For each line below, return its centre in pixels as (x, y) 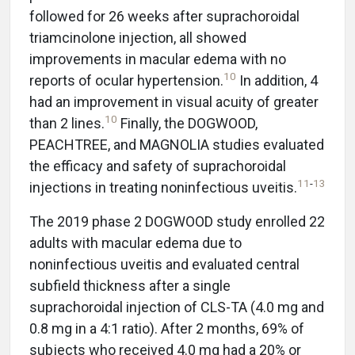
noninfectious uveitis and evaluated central (164, 264)
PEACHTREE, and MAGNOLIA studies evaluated (177, 145)
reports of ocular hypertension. (126, 80)
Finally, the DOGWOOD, (187, 123)
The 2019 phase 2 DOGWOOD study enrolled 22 (177, 221)
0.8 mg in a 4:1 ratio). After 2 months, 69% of (167, 328)
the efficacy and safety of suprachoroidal (158, 166)
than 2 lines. (67, 123)
